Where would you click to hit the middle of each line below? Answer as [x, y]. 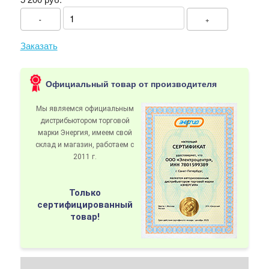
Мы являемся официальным [85, 109]
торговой [114, 121]
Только [85, 193]
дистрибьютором [69, 121]
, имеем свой [110, 133]
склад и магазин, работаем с [85, 145]
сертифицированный [85, 205]
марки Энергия [63, 133]
